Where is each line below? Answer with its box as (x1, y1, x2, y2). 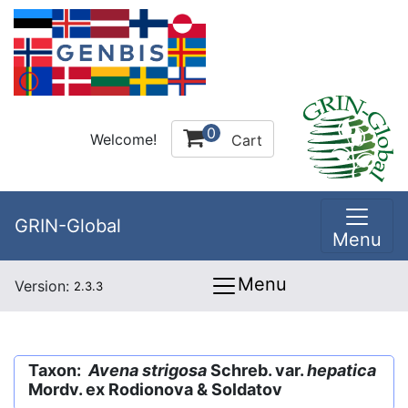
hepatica (307, 361, 376, 380)
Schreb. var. (207, 361, 307, 380)
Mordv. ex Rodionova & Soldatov (28, 380, 282, 399)
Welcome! (90, 129, 157, 148)
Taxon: (28, 361, 88, 380)
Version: (15, 277, 74, 295)
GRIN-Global (15, 215, 121, 237)
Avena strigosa (88, 361, 207, 380)
